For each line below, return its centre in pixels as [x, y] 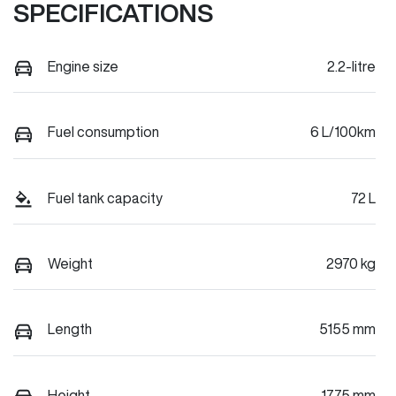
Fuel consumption [103, 132]
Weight [70, 263]
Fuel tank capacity [105, 198]
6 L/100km [343, 132]
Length [70, 329]
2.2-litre [351, 66]
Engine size [83, 66]
